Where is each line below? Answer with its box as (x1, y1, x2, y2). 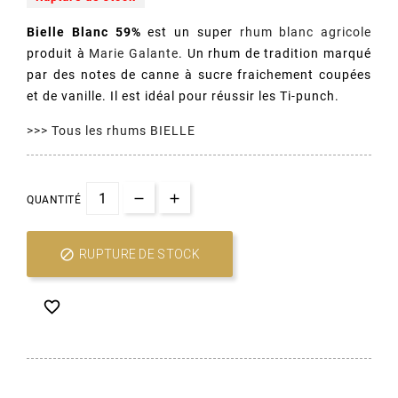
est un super (140, 25, 240, 40)
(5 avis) (171, 199, 207, 214)
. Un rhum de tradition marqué (178, 46, 371, 61)
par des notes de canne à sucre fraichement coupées (27, 68, 371, 83)
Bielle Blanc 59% (27, 25, 141, 40)
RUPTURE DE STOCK (79, 247, 200, 262)
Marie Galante (89, 46, 179, 61)
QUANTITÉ (27, 194, 81, 207)
